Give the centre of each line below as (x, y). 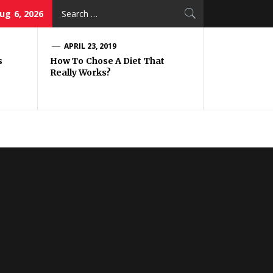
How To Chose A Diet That (107, 61)
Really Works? (81, 73)
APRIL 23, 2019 (90, 46)
